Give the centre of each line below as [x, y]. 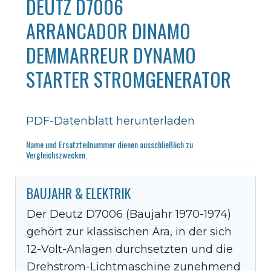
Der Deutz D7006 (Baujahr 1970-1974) [129, 214]
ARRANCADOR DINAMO [108, 30]
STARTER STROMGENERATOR [129, 79]
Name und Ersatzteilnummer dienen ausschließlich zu [109, 144]
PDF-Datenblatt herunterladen [110, 121]
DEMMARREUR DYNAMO [111, 54]
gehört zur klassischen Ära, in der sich [129, 231]
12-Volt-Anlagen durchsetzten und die [130, 249]
